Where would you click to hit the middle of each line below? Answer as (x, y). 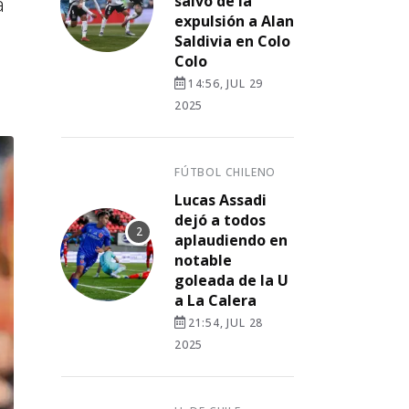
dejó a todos (220, 220)
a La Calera (215, 300)
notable (203, 260)
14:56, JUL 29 (225, 84)
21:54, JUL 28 (225, 323)
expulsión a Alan (234, 21)
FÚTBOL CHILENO (225, 172)
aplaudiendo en (231, 240)
